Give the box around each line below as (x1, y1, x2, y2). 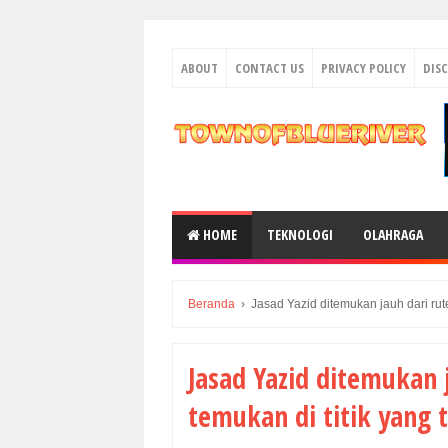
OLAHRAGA (363, 225, 423, 244)
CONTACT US (235, 59, 304, 77)
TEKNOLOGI (267, 225, 333, 244)
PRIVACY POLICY (321, 59, 406, 77)
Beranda (188, 297, 235, 311)
